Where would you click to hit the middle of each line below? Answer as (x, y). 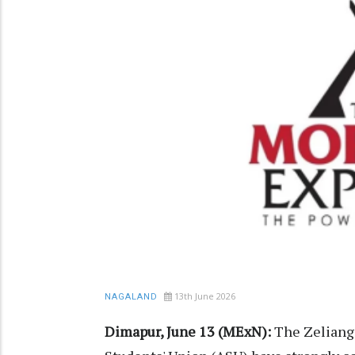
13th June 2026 (205, 296)
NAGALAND (131, 297)
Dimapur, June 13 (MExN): (189, 332)
